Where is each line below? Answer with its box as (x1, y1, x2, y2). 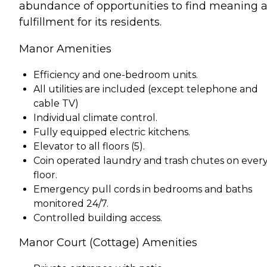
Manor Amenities (19, 42, 111, 55)
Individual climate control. (33, 111, 157, 123)
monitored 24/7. (33, 197, 108, 209)
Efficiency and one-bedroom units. (33, 69, 198, 80)
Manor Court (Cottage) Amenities (19, 235, 197, 249)
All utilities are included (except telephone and (33, 83, 258, 95)
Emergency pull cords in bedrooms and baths (33, 183, 252, 195)
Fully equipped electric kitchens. (33, 126, 190, 138)
